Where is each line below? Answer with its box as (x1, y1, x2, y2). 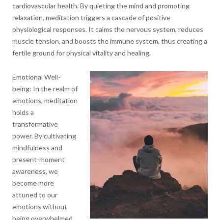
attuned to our (12, 191, 57, 199)
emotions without (12, 202, 67, 211)
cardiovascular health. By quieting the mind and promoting (12, 1, 190, 10)
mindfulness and (12, 143, 62, 152)
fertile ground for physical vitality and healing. (12, 49, 151, 57)
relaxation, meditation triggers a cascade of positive (12, 13, 170, 22)
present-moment (12, 155, 65, 164)
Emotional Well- (12, 73, 60, 82)
